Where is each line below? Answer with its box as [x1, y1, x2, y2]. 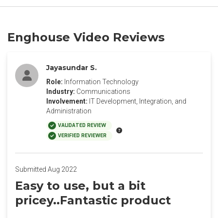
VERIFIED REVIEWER [58, 132, 107, 139]
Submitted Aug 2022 [15, 165, 77, 173]
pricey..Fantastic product [15, 193, 171, 207]
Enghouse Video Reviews [7, 30, 164, 44]
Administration [46, 107, 91, 115]
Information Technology [64, 78, 139, 86]
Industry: [46, 88, 75, 95]
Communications [76, 88, 130, 95]
